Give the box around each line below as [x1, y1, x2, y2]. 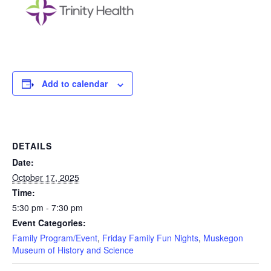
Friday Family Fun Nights [102, 232, 198, 244]
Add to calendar [42, 77, 108, 90]
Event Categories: [12, 217, 86, 229]
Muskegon [203, 232, 243, 244]
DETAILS [12, 140, 52, 152]
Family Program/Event [12, 232, 97, 244]
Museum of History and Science [12, 244, 134, 256]
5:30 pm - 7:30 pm [12, 201, 83, 214]
